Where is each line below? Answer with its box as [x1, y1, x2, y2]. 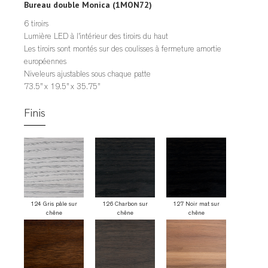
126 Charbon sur [102, 201, 148, 208]
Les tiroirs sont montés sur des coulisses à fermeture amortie [24, 45, 221, 54]
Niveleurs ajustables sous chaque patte [24, 70, 151, 79]
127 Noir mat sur [173, 201, 220, 208]
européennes [24, 57, 66, 66]
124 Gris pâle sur [31, 201, 77, 208]
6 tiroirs [24, 20, 48, 29]
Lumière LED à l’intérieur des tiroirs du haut [24, 32, 168, 41]
